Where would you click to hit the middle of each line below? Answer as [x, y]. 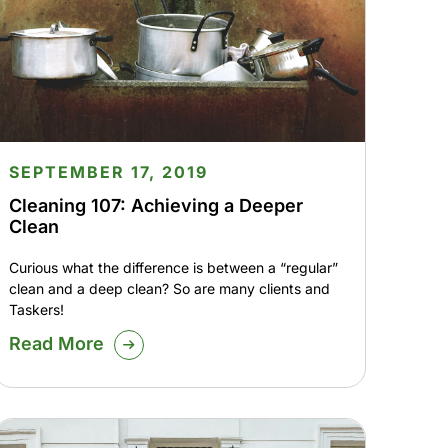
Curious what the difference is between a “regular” [173, 268]
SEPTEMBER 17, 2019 [108, 172]
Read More [56, 344]
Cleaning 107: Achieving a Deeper [155, 206]
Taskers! [36, 310]
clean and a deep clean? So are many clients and [169, 289]
